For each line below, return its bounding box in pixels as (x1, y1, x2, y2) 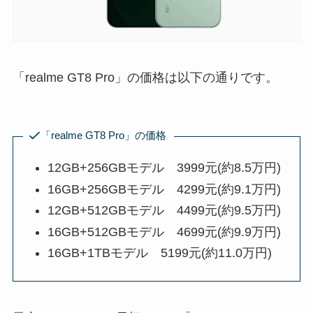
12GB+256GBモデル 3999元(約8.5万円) (48, 161, 282, 175)
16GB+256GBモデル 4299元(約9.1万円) (48, 182, 282, 196)
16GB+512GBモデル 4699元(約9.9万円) (48, 224, 282, 239)
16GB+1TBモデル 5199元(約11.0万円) (48, 246, 272, 261)
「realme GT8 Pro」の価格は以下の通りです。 (12, 70, 278, 85)
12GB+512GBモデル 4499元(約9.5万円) (48, 203, 282, 218)
